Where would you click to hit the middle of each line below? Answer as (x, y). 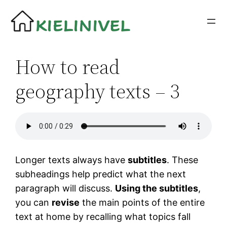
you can (34, 203)
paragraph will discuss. (65, 188)
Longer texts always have (72, 160)
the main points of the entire (142, 203)
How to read (68, 67)
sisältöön (23, 25)
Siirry (14, 10)
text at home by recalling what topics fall (103, 217)
